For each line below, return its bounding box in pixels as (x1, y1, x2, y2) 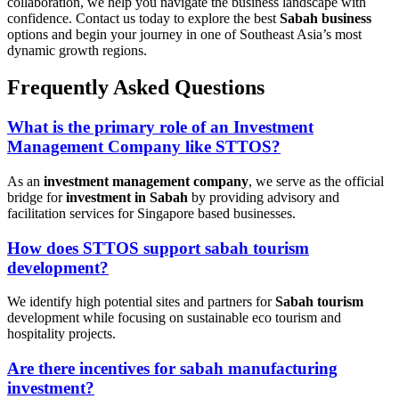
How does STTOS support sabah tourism (7, 238, 309, 257)
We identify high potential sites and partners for (7, 294, 275, 310)
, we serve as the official (248, 174, 384, 190)
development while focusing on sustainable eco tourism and (7, 310, 341, 326)
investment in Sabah (66, 190, 188, 206)
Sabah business (280, 10, 371, 26)
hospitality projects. (7, 326, 116, 342)
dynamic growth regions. (7, 42, 147, 58)
